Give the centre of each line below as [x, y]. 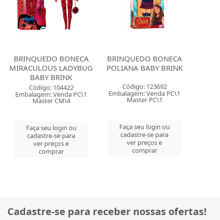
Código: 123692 [144, 87]
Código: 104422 [51, 88]
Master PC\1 [144, 100]
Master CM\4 [51, 101]
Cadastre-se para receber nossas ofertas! [107, 211]
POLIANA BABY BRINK [144, 68]
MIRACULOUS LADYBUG [51, 68]
